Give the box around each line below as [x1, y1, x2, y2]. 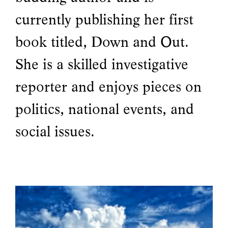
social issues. [15, 123, 95, 140]
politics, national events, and [15, 100, 194, 118]
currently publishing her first [15, 11, 193, 28]
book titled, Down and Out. [15, 33, 189, 51]
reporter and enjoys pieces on [15, 78, 202, 96]
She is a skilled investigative [15, 55, 188, 73]
